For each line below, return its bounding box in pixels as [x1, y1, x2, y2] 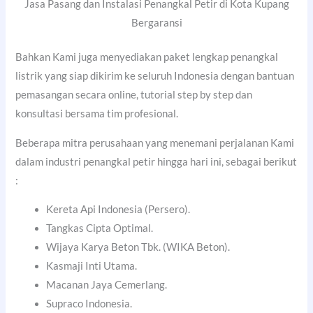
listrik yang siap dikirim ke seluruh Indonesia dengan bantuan [15, 70, 295, 82]
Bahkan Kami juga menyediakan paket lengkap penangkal [15, 51, 279, 64]
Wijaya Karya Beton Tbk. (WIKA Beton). [46, 241, 231, 254]
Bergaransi [131, 17, 182, 29]
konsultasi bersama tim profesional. [15, 108, 179, 120]
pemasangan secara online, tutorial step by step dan [15, 89, 253, 101]
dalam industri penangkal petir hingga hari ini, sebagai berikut [15, 155, 298, 168]
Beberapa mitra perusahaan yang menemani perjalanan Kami [15, 136, 295, 149]
